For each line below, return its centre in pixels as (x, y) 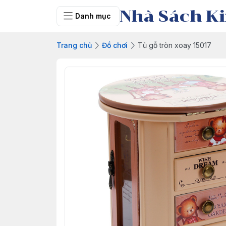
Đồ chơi (115, 45)
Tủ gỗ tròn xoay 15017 (175, 45)
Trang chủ (74, 45)
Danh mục (93, 16)
